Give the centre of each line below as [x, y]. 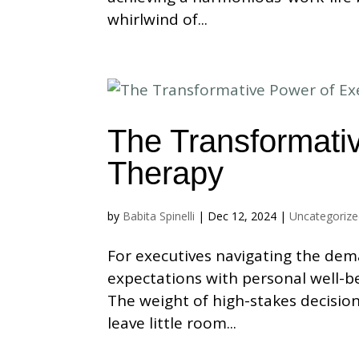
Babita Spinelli [159, 216]
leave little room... [172, 323]
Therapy [166, 173]
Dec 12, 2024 [242, 216]
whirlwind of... [158, 19]
